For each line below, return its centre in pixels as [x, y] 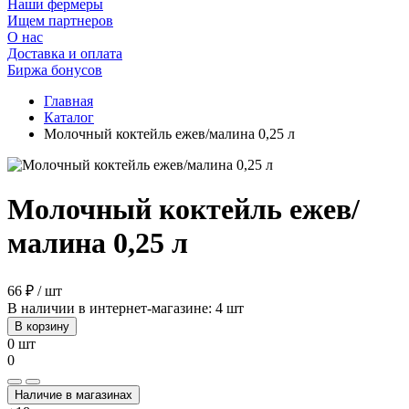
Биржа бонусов [55, 70]
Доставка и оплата [65, 53]
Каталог [69, 117]
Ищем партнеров [60, 21]
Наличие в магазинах [73, 394]
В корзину [42, 326]
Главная [68, 101]
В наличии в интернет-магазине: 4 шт [126, 308]
